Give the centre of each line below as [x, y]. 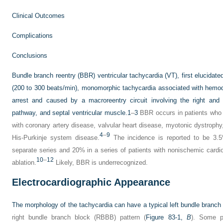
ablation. [24, 163]
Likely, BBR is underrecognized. [101, 163]
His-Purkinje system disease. [56, 138]
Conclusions [33, 56]
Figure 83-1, [166, 217]
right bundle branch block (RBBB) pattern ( [79, 217]
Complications [36, 36]
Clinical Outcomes [42, 16]
